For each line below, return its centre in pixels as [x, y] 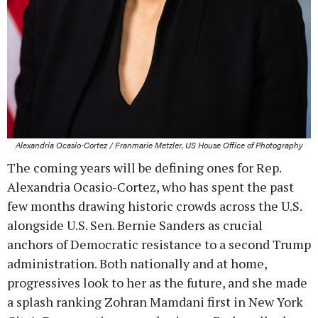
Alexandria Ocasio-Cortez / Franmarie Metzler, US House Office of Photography [159, 144]
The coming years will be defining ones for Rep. [144, 167]
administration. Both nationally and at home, [137, 263]
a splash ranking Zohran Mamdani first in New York [155, 301]
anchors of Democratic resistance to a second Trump [159, 244]
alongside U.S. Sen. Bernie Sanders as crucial [135, 225]
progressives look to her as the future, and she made [157, 282]
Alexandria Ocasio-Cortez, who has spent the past [150, 186]
